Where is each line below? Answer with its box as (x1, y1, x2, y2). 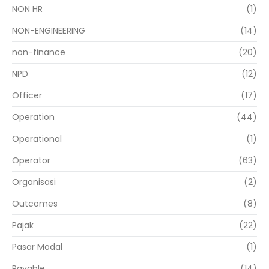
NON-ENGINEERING (12, 25, 85, 37)
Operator (12, 154, 50, 167)
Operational (12, 133, 62, 145)
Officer (12, 89, 42, 102)
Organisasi (12, 176, 56, 189)
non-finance (12, 46, 65, 59)
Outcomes (12, 198, 58, 210)
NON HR (12, 3, 43, 16)
